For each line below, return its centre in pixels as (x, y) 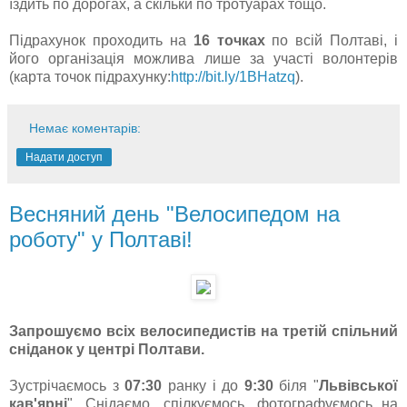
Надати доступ (64, 158)
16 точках (229, 41)
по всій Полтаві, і (331, 41)
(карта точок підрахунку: (90, 77)
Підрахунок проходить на (101, 41)
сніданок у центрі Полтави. (107, 349)
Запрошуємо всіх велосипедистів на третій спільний (203, 331)
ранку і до (203, 385)
